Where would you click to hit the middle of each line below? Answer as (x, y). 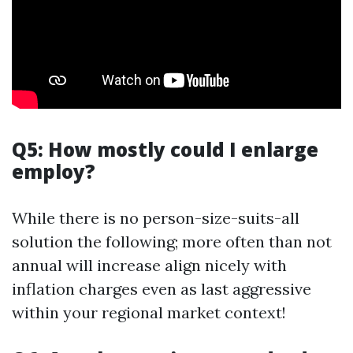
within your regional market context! (149, 312)
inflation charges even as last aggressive (162, 289)
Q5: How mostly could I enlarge (165, 149)
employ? (54, 171)
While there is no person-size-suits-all (156, 218)
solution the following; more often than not (172, 242)
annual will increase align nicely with (149, 265)
